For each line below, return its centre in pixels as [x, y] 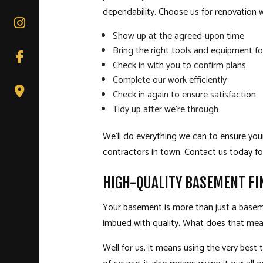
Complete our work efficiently [170, 80]
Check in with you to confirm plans [180, 66]
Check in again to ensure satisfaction [185, 95]
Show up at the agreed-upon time [179, 36]
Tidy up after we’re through [166, 110]
